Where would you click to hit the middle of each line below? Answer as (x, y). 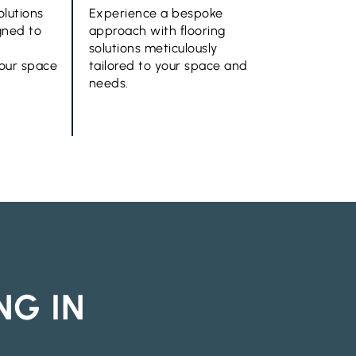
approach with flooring (157, 31)
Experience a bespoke (156, 13)
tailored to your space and (168, 66)
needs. (108, 83)
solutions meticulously (153, 48)
